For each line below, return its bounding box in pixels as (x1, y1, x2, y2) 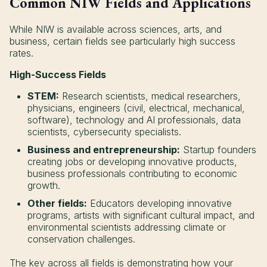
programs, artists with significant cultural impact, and (27, 209, 254, 221)
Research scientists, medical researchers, (59, 89, 241, 102)
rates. (10, 46, 33, 59)
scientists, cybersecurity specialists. (27, 125, 181, 138)
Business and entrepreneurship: (27, 143, 180, 156)
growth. (27, 179, 60, 191)
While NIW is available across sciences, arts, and (10, 23, 222, 35)
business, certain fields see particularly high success (10, 35, 235, 47)
